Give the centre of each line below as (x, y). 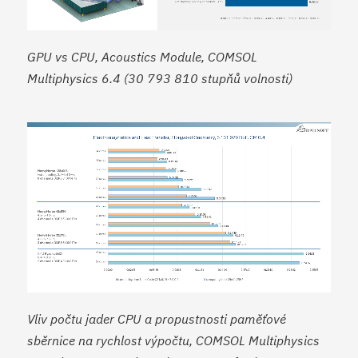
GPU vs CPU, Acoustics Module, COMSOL (143, 56)
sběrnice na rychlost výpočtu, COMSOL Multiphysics (174, 341)
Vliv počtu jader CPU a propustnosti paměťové (157, 319)
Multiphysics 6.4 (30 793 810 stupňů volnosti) (160, 78)
